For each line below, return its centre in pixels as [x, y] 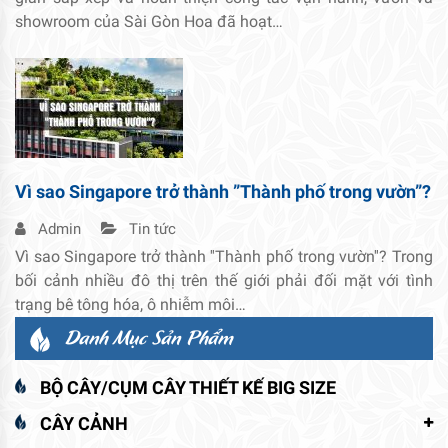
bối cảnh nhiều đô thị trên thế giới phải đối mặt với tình [224, 280]
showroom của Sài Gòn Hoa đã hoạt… [149, 21]
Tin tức [150, 228]
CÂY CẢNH [84, 423]
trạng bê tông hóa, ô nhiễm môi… [130, 304]
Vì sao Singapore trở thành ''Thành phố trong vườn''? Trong [224, 256]
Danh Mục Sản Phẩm [149, 336]
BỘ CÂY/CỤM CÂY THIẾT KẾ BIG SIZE [188, 387]
